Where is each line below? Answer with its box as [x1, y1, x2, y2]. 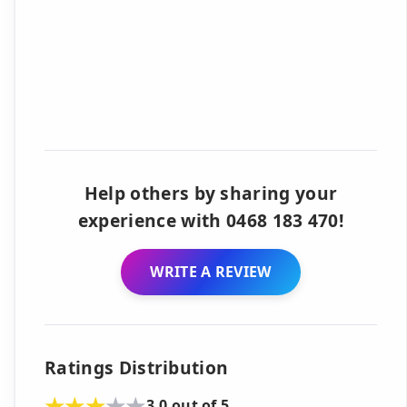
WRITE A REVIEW [150, 261, 272, 282]
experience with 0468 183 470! [77, 208, 344, 233]
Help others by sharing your [84, 181, 338, 205]
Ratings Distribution [45, 354, 229, 380]
